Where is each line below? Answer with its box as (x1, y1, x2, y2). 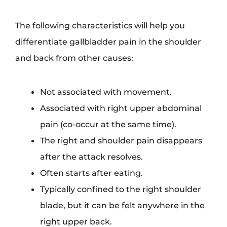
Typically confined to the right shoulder (40, 183, 202, 194)
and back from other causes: (15, 52, 133, 63)
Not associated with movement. (40, 86, 172, 97)
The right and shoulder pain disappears (40, 135, 203, 145)
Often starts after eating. (40, 167, 143, 178)
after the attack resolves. (40, 151, 143, 162)
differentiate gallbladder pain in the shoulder (15, 36, 201, 47)
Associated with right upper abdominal (40, 102, 202, 113)
